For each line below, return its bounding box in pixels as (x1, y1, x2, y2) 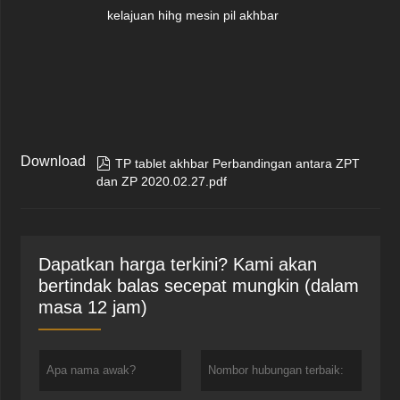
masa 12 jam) (38, 297, 148, 317)
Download (21, 154, 87, 169)
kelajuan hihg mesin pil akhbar (107, 8, 279, 22)
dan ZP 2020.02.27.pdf (96, 174, 228, 188)
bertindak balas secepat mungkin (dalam (38, 276, 360, 296)
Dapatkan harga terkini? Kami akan (38, 254, 318, 274)
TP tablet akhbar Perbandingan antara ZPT (115, 156, 361, 171)
